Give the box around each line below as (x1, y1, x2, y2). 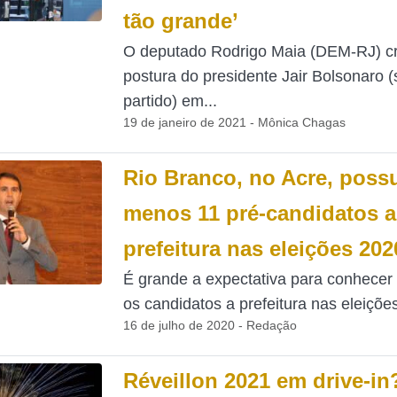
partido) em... (122, 92, 217, 110)
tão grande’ (122, 9, 238, 33)
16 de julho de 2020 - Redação (122, 318, 297, 332)
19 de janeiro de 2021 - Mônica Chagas (122, 115, 346, 129)
